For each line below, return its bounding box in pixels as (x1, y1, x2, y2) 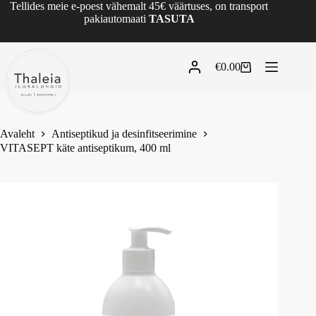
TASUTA (148, 13, 195, 25)
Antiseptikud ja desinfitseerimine (51, 128, 197, 140)
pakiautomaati (83, 13, 149, 25)
